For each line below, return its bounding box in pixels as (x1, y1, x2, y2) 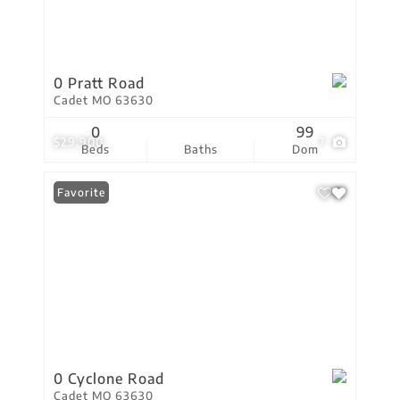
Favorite (57, 186, 105, 199)
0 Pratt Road (54, 74, 145, 92)
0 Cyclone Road (54, 370, 164, 387)
